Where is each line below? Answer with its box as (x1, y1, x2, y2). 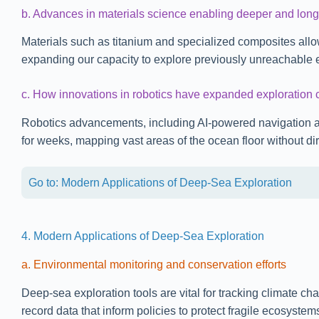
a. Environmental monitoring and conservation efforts (21, 258, 286, 271)
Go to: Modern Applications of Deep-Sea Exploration (28, 177, 292, 189)
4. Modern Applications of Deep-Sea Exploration (21, 230, 264, 243)
